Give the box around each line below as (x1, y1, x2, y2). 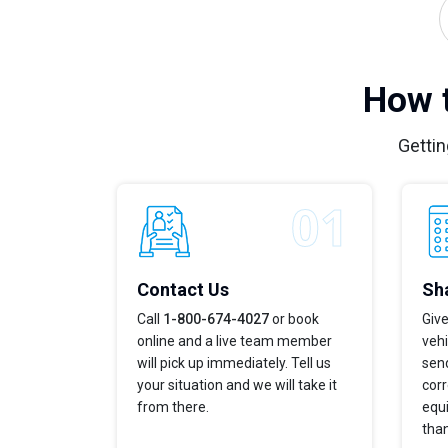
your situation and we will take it (137, 376, 337, 393)
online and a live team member (137, 332, 332, 349)
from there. (137, 398, 209, 415)
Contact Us (137, 278, 229, 300)
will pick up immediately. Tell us (137, 354, 331, 371)
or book (269, 310, 319, 327)
